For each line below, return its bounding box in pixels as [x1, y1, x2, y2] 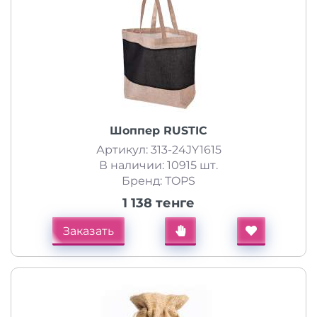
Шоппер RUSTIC [110, 124, 207, 137]
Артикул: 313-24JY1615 [96, 143, 221, 156]
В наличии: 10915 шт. [99, 158, 218, 172]
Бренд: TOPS [122, 174, 195, 188]
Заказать [62, 224, 114, 238]
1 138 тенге [122, 195, 195, 211]
